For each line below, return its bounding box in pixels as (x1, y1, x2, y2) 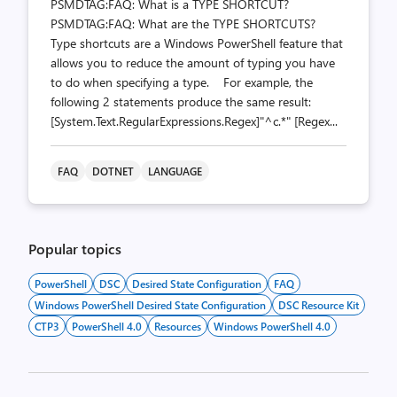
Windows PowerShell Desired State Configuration (35, 298, 266, 312)
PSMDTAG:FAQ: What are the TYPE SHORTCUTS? (51, 15, 323, 32)
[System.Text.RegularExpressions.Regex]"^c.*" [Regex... (51, 113, 338, 129)
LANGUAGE (148, 164, 202, 178)
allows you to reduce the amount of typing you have (51, 54, 335, 71)
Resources (154, 319, 201, 333)
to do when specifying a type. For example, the (51, 74, 313, 90)
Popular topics (28, 239, 121, 258)
